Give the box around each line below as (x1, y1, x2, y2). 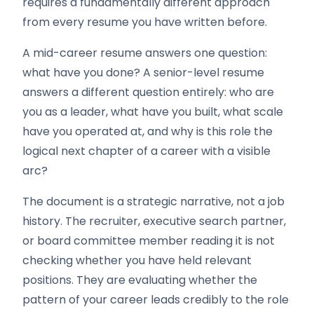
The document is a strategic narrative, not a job (22, 193, 285, 210)
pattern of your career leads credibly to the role (22, 292, 289, 308)
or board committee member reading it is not (22, 233, 275, 249)
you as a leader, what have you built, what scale (22, 104, 283, 120)
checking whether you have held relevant (22, 252, 252, 268)
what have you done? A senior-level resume (22, 64, 264, 81)
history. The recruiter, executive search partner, (22, 213, 286, 229)
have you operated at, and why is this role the (22, 123, 273, 139)
